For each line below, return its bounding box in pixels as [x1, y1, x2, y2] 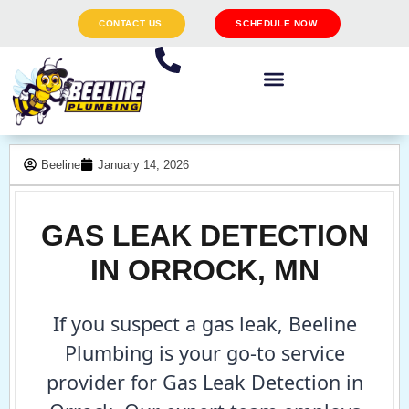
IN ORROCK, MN [89, 253, 320, 287]
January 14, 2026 [98, 157, 189, 172]
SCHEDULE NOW [236, 18, 318, 28]
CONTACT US [99, 18, 163, 28]
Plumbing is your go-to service [64, 339, 345, 366]
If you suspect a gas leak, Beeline [52, 309, 357, 337]
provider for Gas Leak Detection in [46, 368, 363, 395]
